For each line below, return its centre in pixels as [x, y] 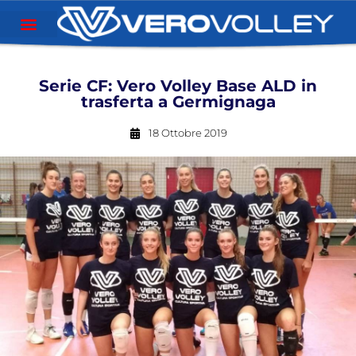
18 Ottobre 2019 [188, 133]
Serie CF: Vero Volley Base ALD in [178, 86]
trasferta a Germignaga [178, 102]
